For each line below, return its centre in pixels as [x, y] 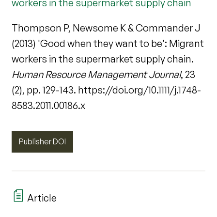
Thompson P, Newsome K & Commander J [106, 28]
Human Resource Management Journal [96, 75]
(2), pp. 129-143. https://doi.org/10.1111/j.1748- [106, 90]
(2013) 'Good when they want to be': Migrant [108, 44]
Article [41, 198]
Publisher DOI [42, 142]
